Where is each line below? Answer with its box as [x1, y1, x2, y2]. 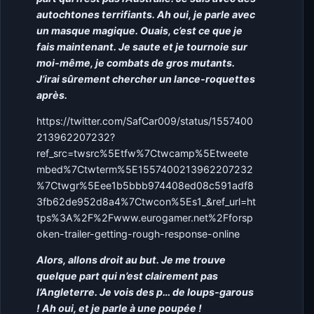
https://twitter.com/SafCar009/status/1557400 [36, 115, 254, 128]
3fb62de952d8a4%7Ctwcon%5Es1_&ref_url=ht [36, 196, 257, 208]
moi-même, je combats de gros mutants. [36, 56, 235, 69]
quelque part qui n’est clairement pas [36, 270, 219, 282]
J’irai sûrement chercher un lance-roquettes [36, 72, 256, 85]
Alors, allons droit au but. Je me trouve [36, 254, 226, 266]
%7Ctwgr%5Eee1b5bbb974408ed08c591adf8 [36, 179, 254, 192]
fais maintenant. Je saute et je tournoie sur [36, 40, 248, 53]
